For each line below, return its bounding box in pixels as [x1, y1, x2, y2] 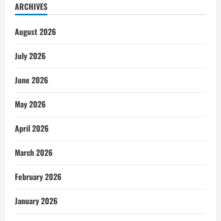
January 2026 [15, 194, 58, 207]
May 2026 [15, 98, 46, 110]
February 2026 [15, 170, 62, 183]
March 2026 [15, 146, 53, 158]
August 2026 [15, 25, 56, 37]
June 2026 [15, 74, 48, 86]
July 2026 [15, 49, 46, 62]
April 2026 [15, 122, 49, 134]
